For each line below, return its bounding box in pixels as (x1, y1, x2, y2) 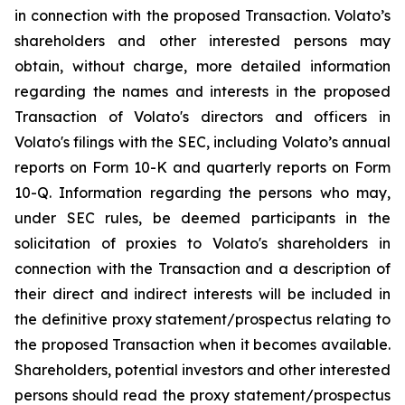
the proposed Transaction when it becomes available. (14, 335, 391, 353)
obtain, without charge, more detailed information (14, 57, 391, 75)
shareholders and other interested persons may (14, 32, 391, 50)
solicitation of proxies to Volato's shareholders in (14, 234, 391, 252)
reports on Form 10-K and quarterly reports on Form (14, 158, 391, 176)
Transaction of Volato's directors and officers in (14, 108, 391, 126)
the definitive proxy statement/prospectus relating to (14, 310, 391, 328)
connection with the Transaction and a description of (14, 259, 391, 278)
